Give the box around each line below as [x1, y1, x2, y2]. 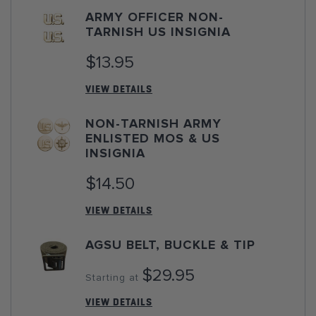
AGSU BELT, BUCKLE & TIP [85, 239, 255, 252]
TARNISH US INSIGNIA [85, 26, 231, 39]
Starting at [85, 273, 139, 283]
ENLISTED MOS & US [85, 133, 220, 145]
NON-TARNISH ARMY [85, 118, 221, 130]
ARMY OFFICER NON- [85, 11, 224, 24]
